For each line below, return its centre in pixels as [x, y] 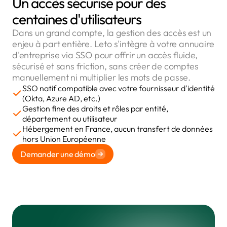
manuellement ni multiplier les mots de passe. [101, 77]
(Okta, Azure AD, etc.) [61, 98]
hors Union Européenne [64, 139]
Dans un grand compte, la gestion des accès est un [112, 33]
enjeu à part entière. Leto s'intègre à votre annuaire [113, 44]
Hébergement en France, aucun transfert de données [118, 129]
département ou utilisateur [70, 119]
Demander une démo [58, 154]
